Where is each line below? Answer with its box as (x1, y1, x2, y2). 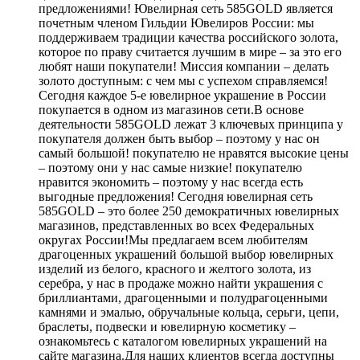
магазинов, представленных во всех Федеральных (39, 218, 314, 232)
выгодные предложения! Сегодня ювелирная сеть (39, 189, 313, 203)
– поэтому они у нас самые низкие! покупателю (39, 160, 302, 174)
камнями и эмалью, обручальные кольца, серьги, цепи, (39, 305, 339, 319)
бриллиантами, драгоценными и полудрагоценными (39, 290, 328, 305)
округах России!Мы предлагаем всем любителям (39, 232, 308, 247)
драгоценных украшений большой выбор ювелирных (39, 247, 333, 261)
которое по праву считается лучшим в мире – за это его (39, 44, 342, 59)
